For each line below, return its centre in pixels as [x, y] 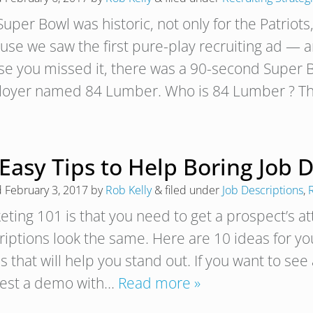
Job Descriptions [263, 190]
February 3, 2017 [46, 190]
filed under [192, 190]
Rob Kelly [129, 190]
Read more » [159, 283]
